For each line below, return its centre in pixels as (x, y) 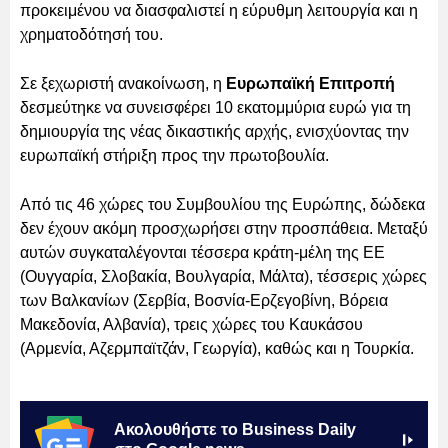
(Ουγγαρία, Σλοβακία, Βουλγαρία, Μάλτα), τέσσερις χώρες (223, 276)
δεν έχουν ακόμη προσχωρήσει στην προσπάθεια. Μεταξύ (224, 228)
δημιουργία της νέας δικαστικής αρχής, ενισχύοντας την (214, 131)
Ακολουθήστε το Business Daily (235, 429)
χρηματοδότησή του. (91, 34)
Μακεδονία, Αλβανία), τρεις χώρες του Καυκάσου (191, 324)
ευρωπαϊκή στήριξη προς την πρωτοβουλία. (174, 155)
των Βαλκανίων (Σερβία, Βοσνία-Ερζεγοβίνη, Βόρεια (204, 300)
